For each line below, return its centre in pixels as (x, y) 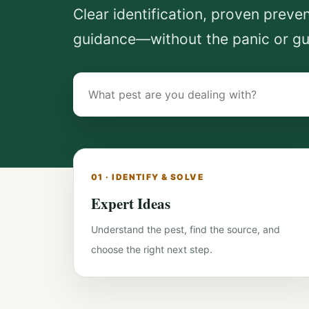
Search (97, 87)
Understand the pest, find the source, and (186, 229)
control (97, 127)
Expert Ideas (131, 203)
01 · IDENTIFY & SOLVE (148, 177)
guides (97, 147)
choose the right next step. (152, 249)
